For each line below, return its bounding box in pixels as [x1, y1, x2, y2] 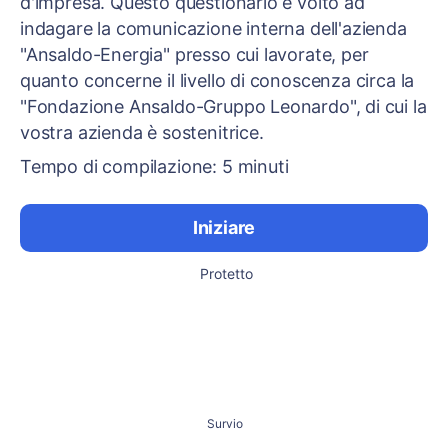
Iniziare [192, 217, 256, 238]
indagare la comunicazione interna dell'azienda [20, 18, 407, 39]
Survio [207, 416, 243, 431]
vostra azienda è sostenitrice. [20, 122, 269, 143]
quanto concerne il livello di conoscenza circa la [20, 70, 415, 91]
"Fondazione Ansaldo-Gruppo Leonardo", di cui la [20, 96, 427, 117]
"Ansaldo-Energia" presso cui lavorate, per [20, 44, 369, 65]
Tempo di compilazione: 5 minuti [20, 156, 294, 177]
